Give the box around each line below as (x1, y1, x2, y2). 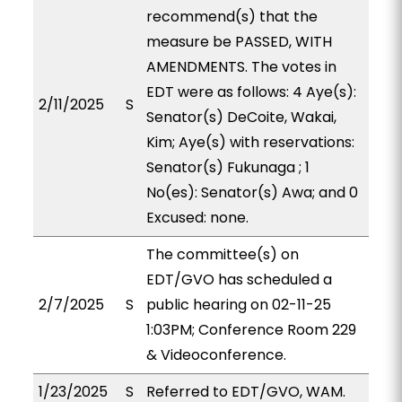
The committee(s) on (145, 244, 299, 265)
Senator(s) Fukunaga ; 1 (145, 157, 310, 178)
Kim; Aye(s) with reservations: (145, 132, 354, 153)
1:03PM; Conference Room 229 (145, 319, 356, 340)
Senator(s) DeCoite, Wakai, (145, 107, 336, 127)
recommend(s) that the (145, 6, 318, 27)
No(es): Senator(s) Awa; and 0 (145, 182, 358, 203)
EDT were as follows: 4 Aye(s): (145, 82, 356, 102)
